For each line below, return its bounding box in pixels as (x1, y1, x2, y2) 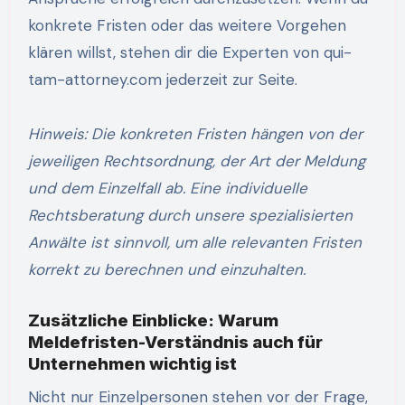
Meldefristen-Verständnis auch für (27, 332, 323, 353)
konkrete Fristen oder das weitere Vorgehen (27, 15, 346, 36)
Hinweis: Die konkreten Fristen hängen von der (27, 124, 39, 145)
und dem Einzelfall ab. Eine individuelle (27, 178, 307, 199)
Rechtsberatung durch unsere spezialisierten (27, 205, 353, 226)
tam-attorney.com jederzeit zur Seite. (27, 70, 297, 90)
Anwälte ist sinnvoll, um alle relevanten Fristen (27, 232, 362, 253)
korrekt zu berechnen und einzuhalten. (27, 259, 306, 280)
